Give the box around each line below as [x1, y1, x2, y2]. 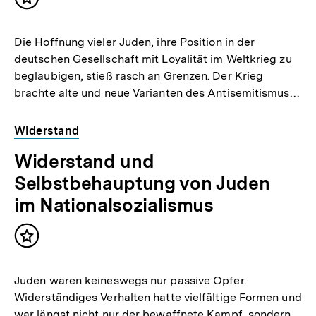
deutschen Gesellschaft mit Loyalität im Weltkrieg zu [14, 52, 292, 66]
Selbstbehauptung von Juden [14, 171, 270, 194]
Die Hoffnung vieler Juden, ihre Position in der [14, 35, 255, 49]
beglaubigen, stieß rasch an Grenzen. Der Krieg [14, 69, 264, 83]
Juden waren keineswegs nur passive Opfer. [14, 273, 246, 287]
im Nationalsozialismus [14, 193, 214, 216]
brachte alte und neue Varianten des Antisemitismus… [14, 86, 300, 100]
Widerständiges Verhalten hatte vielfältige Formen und [14, 290, 302, 304]
